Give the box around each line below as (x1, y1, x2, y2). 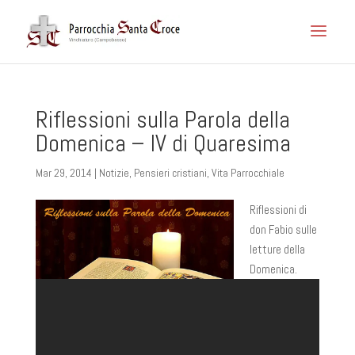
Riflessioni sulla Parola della (35, 105, 290, 135)
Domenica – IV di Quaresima (35, 128, 291, 158)
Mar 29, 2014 (35, 166, 92, 180)
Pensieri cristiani (133, 166, 207, 180)
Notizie (98, 166, 129, 180)
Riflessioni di (249, 202, 307, 217)
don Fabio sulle (249, 222, 317, 237)
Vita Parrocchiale (211, 166, 284, 180)
